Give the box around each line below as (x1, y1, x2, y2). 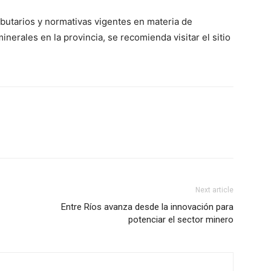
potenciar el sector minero (128, 214, 233, 225)
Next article (195, 186, 233, 194)
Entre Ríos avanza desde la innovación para (61, 201, 233, 212)
